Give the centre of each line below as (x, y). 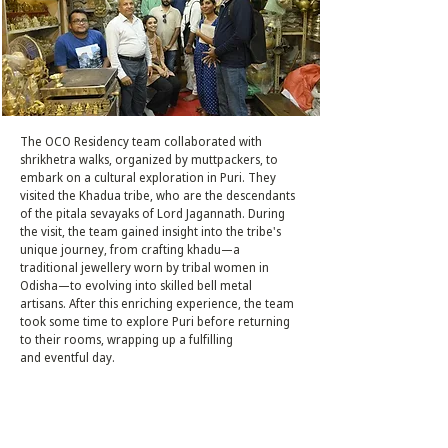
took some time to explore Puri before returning (155, 321)
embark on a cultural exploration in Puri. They (148, 177)
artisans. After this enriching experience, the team (157, 303)
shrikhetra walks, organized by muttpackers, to (149, 159)
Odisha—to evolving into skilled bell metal (136, 285)
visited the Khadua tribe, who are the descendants (157, 195)
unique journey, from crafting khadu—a (130, 249)
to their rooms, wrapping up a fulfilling (126, 339)
